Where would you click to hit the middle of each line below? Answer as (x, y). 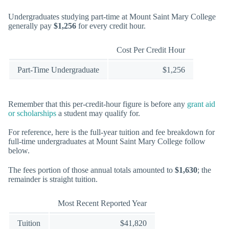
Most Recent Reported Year (102, 203)
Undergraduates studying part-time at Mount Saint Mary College (112, 16)
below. (19, 151)
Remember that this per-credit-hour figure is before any (98, 104)
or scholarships (32, 113)
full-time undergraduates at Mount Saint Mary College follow (107, 142)
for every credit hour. (111, 26)
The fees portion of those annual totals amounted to (91, 170)
